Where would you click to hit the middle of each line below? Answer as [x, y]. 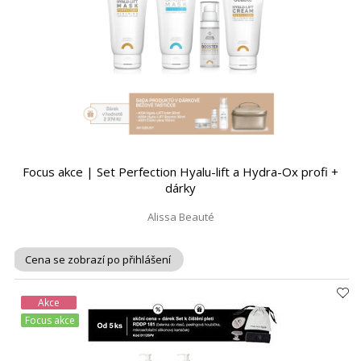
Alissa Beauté [180, 217]
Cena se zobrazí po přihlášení [98, 259]
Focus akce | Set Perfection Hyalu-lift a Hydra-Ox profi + [180, 172]
